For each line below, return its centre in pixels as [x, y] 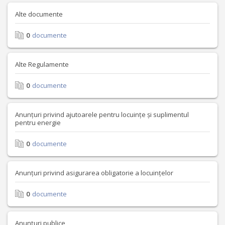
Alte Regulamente [42, 64]
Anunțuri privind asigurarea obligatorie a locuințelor [94, 173]
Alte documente [39, 14]
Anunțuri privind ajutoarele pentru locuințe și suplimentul [102, 115]
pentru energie [38, 123]
